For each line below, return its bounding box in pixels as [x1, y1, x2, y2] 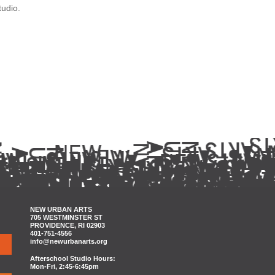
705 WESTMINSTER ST [30, 214, 103, 221]
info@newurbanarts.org [30, 238, 107, 245]
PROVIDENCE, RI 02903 [30, 222, 105, 229]
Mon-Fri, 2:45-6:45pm [30, 263, 99, 270]
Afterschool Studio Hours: [30, 255, 115, 262]
